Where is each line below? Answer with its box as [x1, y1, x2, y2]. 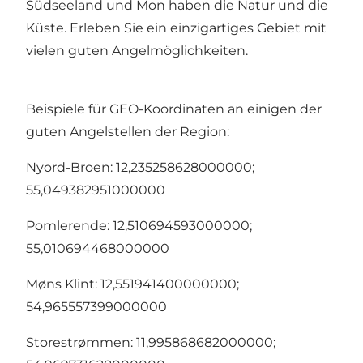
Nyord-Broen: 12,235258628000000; [26, 159, 254, 175]
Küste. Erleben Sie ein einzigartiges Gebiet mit [26, 19, 327, 36]
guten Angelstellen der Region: [26, 123, 229, 139]
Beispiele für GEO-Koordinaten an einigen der [26, 100, 322, 117]
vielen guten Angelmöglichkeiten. [26, 42, 248, 58]
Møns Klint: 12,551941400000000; [26, 275, 239, 292]
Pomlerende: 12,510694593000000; [26, 217, 252, 233]
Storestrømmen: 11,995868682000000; [26, 334, 275, 350]
